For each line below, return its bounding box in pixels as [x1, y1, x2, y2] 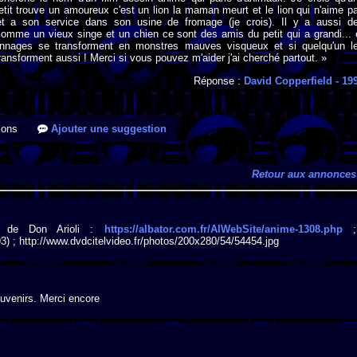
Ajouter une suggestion [48, 123, 167, 135]
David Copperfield [244, 74, 333, 87]
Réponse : [194, 74, 245, 87]
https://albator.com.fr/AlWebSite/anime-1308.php [104, 223, 343, 236]
